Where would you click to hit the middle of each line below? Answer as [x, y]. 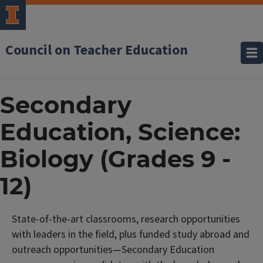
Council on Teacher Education [97, 50]
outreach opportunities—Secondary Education [113, 250]
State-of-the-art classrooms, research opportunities [126, 219]
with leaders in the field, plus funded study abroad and [131, 235]
